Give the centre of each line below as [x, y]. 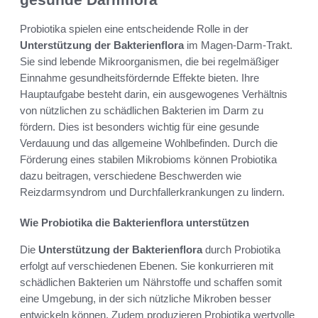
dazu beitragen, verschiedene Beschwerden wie [131, 175]
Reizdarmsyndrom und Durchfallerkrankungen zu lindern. [152, 192]
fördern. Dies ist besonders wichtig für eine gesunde [139, 126]
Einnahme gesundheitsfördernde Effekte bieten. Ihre [139, 77]
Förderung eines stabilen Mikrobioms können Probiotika [148, 159]
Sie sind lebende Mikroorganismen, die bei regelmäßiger [149, 61]
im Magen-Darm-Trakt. [238, 45]
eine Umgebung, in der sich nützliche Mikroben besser [146, 298]
